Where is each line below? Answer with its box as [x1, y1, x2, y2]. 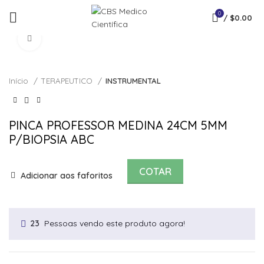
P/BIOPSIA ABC [9, 131, 94, 147]
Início [9, 76, 31, 85]
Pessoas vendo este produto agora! [44, 217, 185, 229]
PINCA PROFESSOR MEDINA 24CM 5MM [9, 117, 227, 133]
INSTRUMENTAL [105, 76, 161, 85]
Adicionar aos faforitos [21, 170, 113, 181]
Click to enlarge [41, 34, 99, 44]
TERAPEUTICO [41, 76, 95, 85]
